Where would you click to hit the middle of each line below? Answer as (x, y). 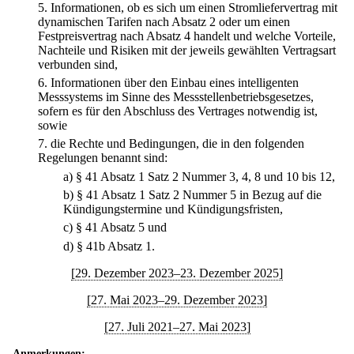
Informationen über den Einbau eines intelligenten (175, 83)
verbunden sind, (78, 64)
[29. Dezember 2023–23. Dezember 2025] (177, 273)
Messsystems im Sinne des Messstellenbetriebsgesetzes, (176, 97)
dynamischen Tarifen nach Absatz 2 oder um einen (164, 21)
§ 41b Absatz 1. (116, 246)
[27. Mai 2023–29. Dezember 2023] (177, 299)
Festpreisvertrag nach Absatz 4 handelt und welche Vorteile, (187, 36)
